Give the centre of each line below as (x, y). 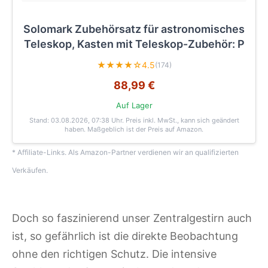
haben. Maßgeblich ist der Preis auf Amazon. (134, 129)
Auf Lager (134, 106)
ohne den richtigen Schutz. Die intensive (114, 254)
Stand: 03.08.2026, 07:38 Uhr (75, 120)
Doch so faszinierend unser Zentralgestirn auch (132, 218)
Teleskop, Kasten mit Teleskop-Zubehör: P (134, 44)
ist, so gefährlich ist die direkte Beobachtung (125, 236)
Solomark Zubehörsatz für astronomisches (134, 29)
